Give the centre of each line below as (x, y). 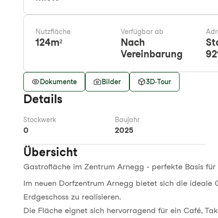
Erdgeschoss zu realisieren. (72, 197)
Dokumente (58, 82)
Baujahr (127, 120)
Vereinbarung (152, 54)
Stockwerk (40, 120)
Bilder (111, 82)
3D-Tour (159, 82)
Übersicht (50, 152)
